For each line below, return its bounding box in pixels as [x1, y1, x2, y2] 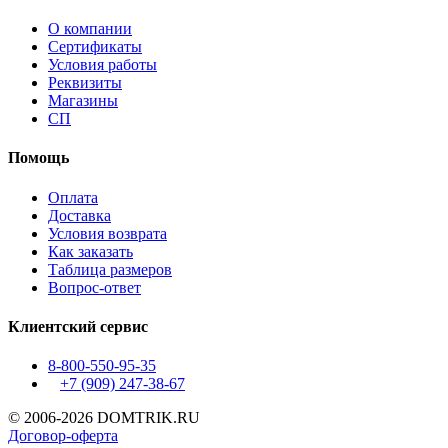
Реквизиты [48, 74, 122, 92]
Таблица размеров [48, 260, 172, 278]
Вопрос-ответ [48, 278, 141, 296]
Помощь [8, 149, 69, 167]
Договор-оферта [8, 427, 118, 445]
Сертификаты [48, 38, 142, 56]
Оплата [48, 188, 98, 206]
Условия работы [48, 56, 157, 74]
